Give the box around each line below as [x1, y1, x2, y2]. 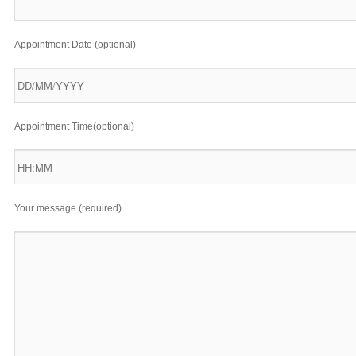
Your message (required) [14, 202, 122, 214]
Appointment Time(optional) [14, 120, 134, 132]
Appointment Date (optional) [14, 38, 136, 50]
